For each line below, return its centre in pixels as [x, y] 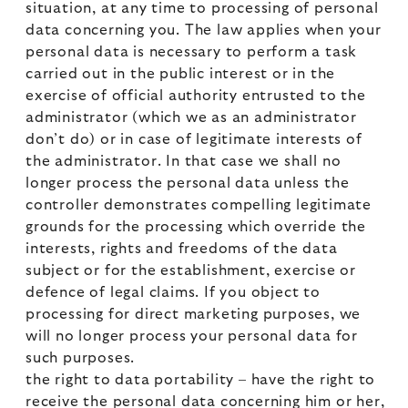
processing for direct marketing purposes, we [194, 314]
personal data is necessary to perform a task [192, 52]
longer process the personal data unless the [188, 183]
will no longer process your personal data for [192, 336]
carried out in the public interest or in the [181, 74]
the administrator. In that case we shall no [184, 161]
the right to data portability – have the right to [201, 380]
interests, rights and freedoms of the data [182, 249]
